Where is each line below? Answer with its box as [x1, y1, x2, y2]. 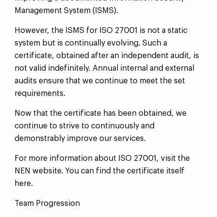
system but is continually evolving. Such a [15, 39, 167, 47]
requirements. [15, 90, 65, 97]
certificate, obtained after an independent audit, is [15, 52, 199, 60]
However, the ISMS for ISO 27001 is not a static [15, 27, 187, 34]
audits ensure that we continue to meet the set [15, 77, 185, 85]
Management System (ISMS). [15, 7, 118, 15]
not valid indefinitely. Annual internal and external [15, 64, 194, 72]
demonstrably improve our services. [15, 135, 146, 142]
